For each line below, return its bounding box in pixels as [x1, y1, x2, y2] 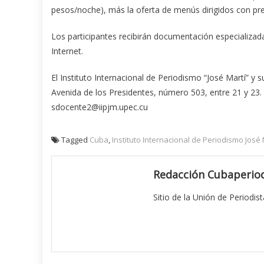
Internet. [51, 45, 83, 57]
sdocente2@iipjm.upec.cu [51, 101, 148, 113]
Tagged [61, 134, 90, 146]
